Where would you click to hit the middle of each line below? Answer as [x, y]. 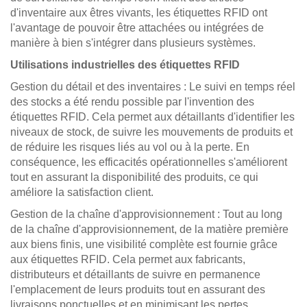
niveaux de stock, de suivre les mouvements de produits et [151, 132]
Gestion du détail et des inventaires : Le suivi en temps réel [153, 87]
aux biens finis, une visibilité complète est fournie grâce [144, 244]
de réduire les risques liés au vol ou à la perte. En [130, 147]
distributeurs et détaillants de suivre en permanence [135, 274]
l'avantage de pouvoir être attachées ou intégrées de [137, 28]
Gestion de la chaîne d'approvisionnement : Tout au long [146, 214]
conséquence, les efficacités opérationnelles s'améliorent [149, 162]
